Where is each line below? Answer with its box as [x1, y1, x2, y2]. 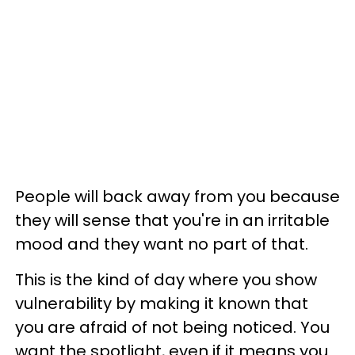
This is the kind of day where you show [15, 269, 317, 291]
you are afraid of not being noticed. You [15, 316, 330, 338]
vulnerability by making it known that [15, 292, 308, 315]
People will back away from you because [15, 185, 340, 208]
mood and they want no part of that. [15, 233, 308, 255]
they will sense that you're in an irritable [15, 209, 330, 231]
